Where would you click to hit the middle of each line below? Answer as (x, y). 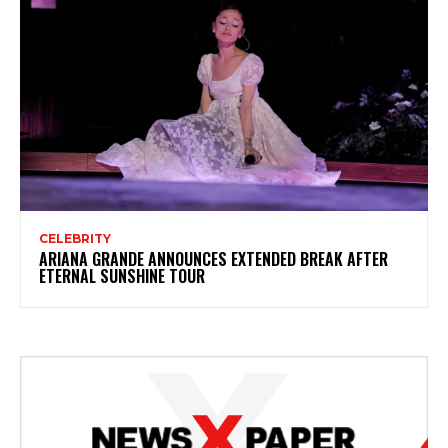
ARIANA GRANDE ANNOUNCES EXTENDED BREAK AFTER (213, 259)
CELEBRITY (75, 239)
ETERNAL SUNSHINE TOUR (122, 276)
